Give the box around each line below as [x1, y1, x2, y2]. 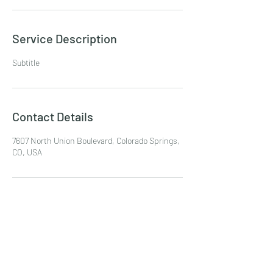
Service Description [12, 31, 117, 46]
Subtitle [12, 57, 40, 68]
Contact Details [12, 109, 93, 124]
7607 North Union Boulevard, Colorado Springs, [12, 135, 180, 146]
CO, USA [12, 147, 42, 157]
